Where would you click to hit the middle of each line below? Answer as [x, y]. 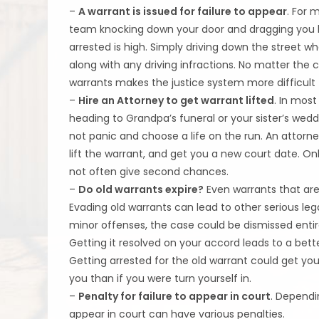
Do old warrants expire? [141, 189]
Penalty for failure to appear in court [175, 296]
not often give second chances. [149, 172]
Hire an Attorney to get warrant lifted [177, 100]
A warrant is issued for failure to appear [183, 11]
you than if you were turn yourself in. [161, 278]
